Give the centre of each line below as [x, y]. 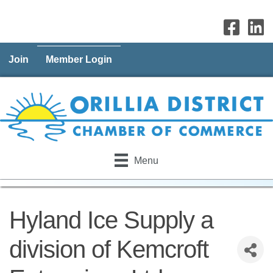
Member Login [79, 59]
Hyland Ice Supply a [111, 220]
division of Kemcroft [109, 250]
